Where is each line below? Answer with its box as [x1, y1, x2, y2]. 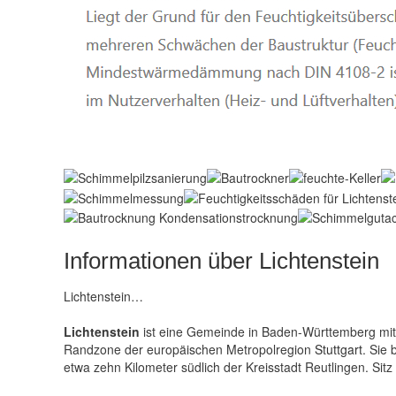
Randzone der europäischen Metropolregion [64, 339, 315, 358]
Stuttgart [315, 339, 362, 358]
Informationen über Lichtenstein [64, 247, 379, 274]
